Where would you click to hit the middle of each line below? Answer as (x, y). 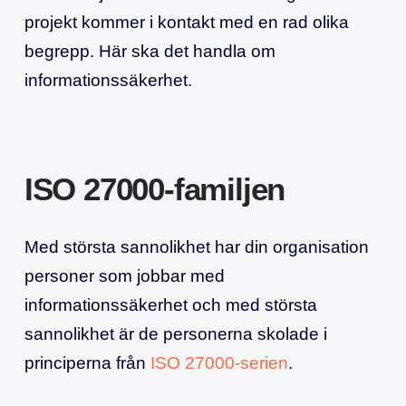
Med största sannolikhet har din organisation (196, 246)
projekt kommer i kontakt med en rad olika (186, 23)
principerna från (87, 362)
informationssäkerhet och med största (170, 304)
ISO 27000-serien (219, 362)
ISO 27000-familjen (155, 189)
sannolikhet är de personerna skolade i (175, 333)
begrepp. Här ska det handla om (150, 52)
